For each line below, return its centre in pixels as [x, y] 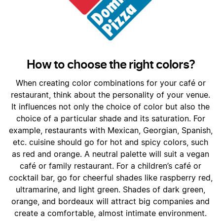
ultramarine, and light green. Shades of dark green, [110, 190]
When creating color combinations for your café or [110, 83]
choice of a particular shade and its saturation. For [110, 119]
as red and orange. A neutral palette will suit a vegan [110, 154]
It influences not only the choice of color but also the [110, 107]
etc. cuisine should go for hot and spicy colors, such [110, 143]
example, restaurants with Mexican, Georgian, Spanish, [110, 131]
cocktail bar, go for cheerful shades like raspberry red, [110, 178]
